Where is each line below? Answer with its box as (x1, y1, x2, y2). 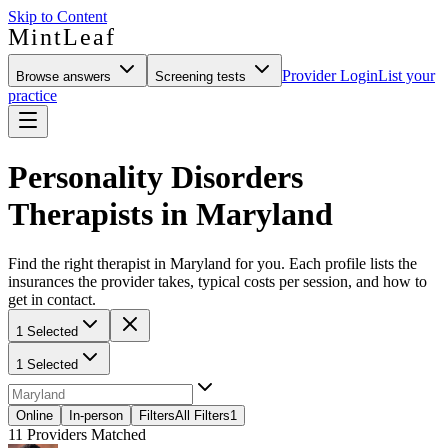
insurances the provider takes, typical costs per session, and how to (8, 272, 427, 290)
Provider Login (282, 67, 378, 84)
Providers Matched (23, 425, 146, 443)
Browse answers (16, 69, 115, 84)
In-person (69, 407, 123, 423)
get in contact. (8, 290, 96, 308)
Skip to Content (8, 8, 107, 25)
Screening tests (155, 69, 250, 84)
